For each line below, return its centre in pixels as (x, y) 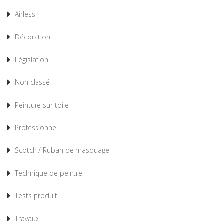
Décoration (33, 37)
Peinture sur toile (42, 105)
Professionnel (36, 128)
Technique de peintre (49, 173)
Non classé (32, 82)
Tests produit (36, 196)
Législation (32, 60)
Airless (25, 14)
